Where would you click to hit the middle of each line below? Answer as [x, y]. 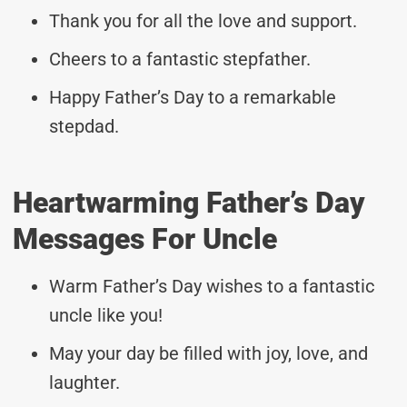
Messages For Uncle [145, 238]
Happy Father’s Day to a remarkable [193, 97]
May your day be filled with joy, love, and [208, 353]
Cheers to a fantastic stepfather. [180, 59]
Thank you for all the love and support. [203, 20]
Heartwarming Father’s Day [189, 202]
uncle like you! [106, 315]
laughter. [84, 382]
